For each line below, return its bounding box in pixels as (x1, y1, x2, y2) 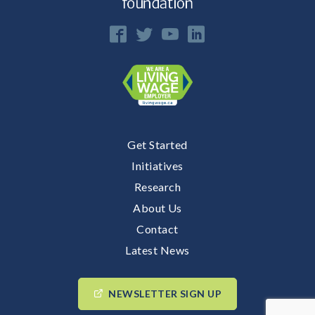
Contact (136, 222, 179, 236)
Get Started (127, 138, 188, 152)
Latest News (125, 243, 190, 257)
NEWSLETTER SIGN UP (108, 288, 221, 300)
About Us (133, 201, 182, 215)
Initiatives (131, 159, 184, 173)
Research (134, 180, 181, 194)
